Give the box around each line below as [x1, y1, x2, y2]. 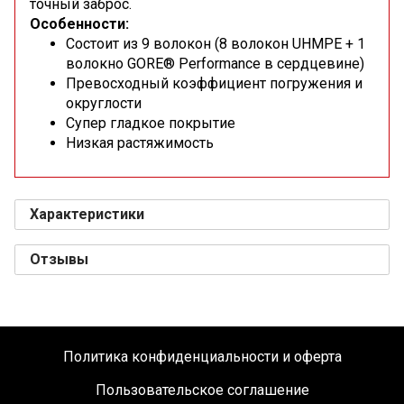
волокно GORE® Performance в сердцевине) [66, 55, 364, 73]
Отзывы [30, 251, 88, 269]
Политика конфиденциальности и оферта [62, 348, 342, 366]
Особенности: [30, 15, 129, 33]
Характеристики [30, 206, 144, 224]
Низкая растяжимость [66, 134, 214, 152]
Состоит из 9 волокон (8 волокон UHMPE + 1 [66, 35, 365, 53]
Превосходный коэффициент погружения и [66, 75, 363, 93]
